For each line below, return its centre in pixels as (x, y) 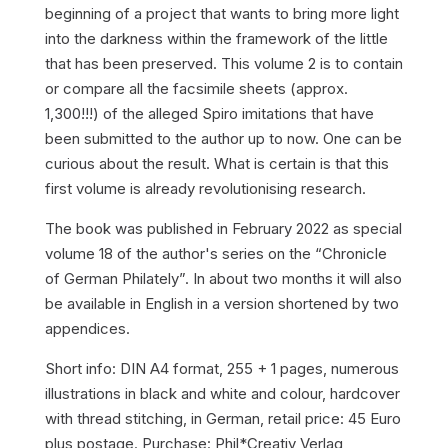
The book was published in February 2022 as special (223, 228)
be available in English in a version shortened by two (221, 303)
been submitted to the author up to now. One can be (223, 138)
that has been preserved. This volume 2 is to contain (223, 63)
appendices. (87, 328)
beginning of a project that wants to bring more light (221, 13)
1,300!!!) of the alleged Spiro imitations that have (209, 113)
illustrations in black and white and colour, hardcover (222, 393)
